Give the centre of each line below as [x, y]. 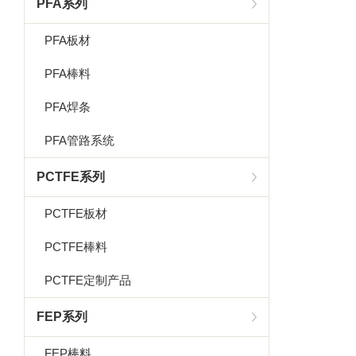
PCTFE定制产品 [88, 280]
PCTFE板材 [76, 213]
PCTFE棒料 [76, 247]
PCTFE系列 [71, 177]
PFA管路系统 [80, 140]
